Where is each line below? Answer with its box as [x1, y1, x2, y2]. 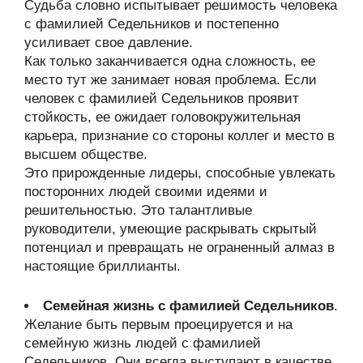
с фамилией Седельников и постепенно [24, 16, 279, 32]
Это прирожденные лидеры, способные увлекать [24, 165, 335, 181]
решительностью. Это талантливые [24, 203, 252, 218]
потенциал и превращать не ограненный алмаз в [24, 240, 335, 255]
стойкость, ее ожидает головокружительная [24, 109, 301, 125]
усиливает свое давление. [24, 35, 193, 50]
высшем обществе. [24, 147, 147, 162]
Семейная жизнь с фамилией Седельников [43, 297, 334, 314]
